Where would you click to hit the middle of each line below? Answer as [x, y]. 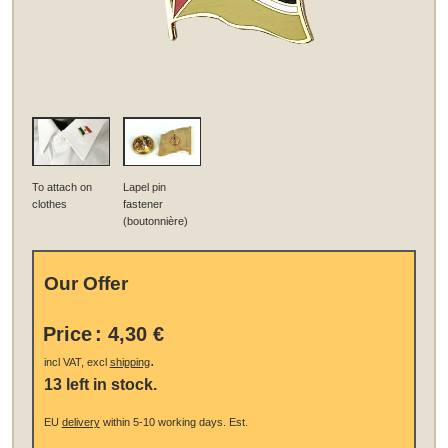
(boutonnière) [156, 221]
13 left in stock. [100, 384]
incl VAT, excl [76, 361]
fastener [143, 204]
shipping [129, 361]
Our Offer [85, 283]
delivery [80, 421]
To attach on [62, 187]
